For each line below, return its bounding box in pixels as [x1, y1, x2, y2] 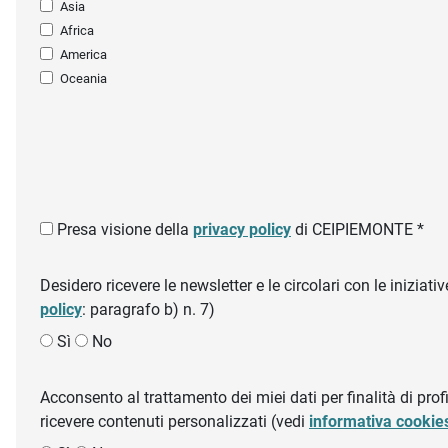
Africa [60, 23, 94, 39]
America [60, 47, 107, 63]
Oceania [60, 71, 107, 87]
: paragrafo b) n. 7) [82, 300, 215, 320]
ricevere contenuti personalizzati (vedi [40, 412, 309, 432]
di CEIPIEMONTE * [291, 220, 424, 240]
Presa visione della [57, 220, 193, 240]
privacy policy [193, 220, 291, 240]
